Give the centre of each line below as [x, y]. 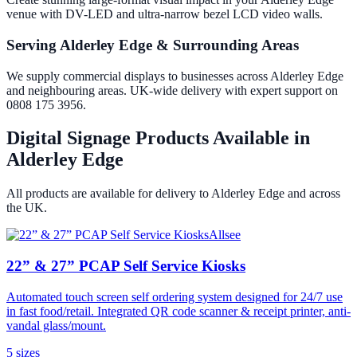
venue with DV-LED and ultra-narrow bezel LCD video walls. [165, 14]
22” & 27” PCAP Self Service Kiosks [126, 266]
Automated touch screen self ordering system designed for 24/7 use [175, 296]
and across [312, 194]
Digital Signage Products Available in [158, 138]
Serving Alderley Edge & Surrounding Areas [153, 45]
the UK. [27, 208]
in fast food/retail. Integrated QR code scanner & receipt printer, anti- [178, 311]
